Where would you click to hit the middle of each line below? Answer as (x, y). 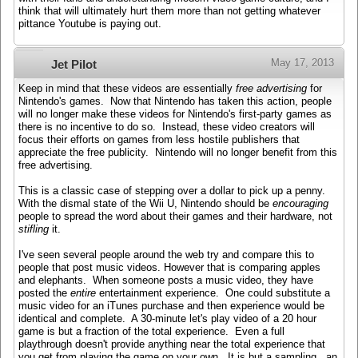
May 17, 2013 (302, 62)
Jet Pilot (74, 64)
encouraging (300, 203)
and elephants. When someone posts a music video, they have (166, 280)
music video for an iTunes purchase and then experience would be (171, 306)
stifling (34, 229)
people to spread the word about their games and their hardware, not (175, 216)
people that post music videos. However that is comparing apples (169, 267)
